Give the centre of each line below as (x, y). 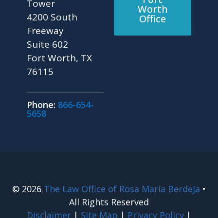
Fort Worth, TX (59, 58)
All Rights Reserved (109, 202)
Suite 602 (47, 44)
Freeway (45, 30)
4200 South (52, 17)
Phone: (42, 105)
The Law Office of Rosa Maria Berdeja (122, 189)
